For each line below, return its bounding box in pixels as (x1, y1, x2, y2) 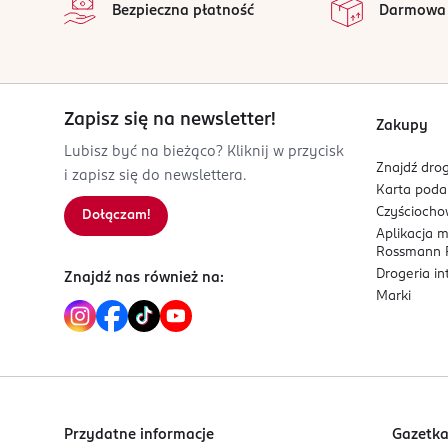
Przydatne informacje (64, 428, 214, 442)
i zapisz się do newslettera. (64, 169, 246, 183)
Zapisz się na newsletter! (64, 111, 276, 129)
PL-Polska (107, 36, 175, 51)
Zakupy (376, 119, 428, 133)
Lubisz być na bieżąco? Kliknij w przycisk (64, 145, 344, 159)
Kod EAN (107, 76, 167, 91)
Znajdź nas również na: (64, 271, 224, 285)
